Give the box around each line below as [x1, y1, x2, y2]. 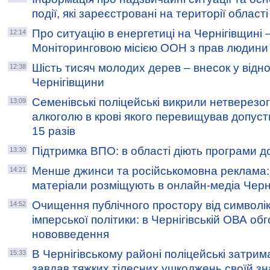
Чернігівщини [32, 76, 104, 89]
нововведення [32, 228, 109, 240]
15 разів [32, 125, 75, 137]
